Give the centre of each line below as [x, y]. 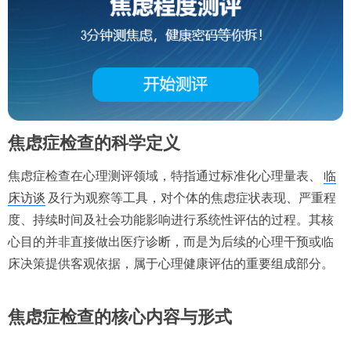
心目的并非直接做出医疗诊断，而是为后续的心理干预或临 [171, 242]
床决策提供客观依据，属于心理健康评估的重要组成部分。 [171, 264]
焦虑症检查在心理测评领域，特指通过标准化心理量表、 [165, 176]
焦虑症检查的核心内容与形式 [120, 317]
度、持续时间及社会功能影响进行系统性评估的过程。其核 [171, 220]
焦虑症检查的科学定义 [94, 143]
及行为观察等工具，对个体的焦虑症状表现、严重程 [192, 198]
